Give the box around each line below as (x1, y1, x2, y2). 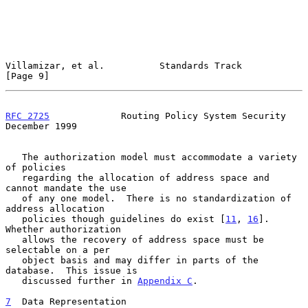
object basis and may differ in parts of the (5, 254, 22, 265)
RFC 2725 (5, 110, 49, 121)
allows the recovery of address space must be (5, 234, 22, 245)
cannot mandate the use (5, 182, 126, 193)
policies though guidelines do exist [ (22, 213, 225, 224)
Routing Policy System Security (49, 110, 286, 121)
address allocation (5, 203, 104, 214)
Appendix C (137, 275, 192, 286)
